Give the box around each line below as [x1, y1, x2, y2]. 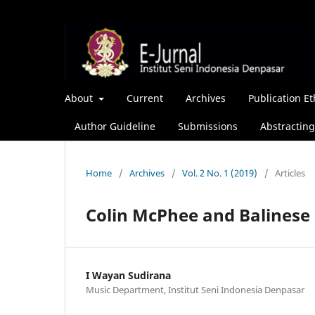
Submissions [178, 119, 238, 133]
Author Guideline [75, 119, 155, 133]
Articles [275, 166, 305, 179]
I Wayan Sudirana [86, 268, 171, 282]
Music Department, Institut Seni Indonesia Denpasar [86, 283, 304, 296]
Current [126, 91, 163, 105]
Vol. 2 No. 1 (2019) [182, 166, 257, 179]
